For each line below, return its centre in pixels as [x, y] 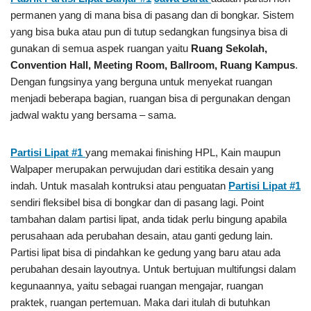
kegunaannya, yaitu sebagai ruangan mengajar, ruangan [137, 286]
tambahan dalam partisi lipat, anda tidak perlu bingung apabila [149, 219]
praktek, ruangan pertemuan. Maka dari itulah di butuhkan [140, 302]
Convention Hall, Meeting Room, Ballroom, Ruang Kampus [153, 65]
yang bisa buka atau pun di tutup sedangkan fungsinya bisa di [149, 32]
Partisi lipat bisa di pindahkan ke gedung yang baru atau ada [145, 252]
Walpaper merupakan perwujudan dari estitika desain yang [142, 169]
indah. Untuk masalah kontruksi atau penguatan [119, 186]
